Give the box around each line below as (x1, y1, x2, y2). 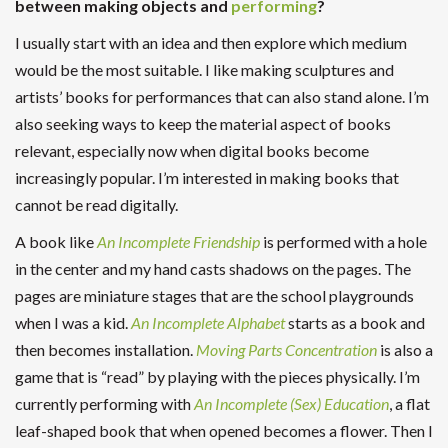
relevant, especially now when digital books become (15, 140, 369, 160)
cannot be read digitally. (15, 194, 178, 214)
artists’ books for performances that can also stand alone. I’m (15, 86, 429, 106)
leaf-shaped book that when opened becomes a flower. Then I (15, 420, 433, 440)
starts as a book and (285, 312, 425, 332)
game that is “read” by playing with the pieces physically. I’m (15, 366, 420, 386)
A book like (15, 231, 97, 251)
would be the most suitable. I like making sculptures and (15, 59, 394, 79)
